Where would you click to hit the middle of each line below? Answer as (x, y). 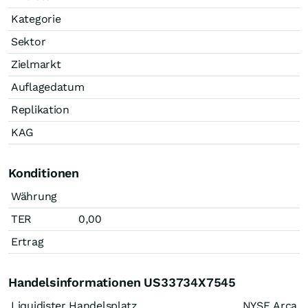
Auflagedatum (48, 87)
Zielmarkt (36, 64)
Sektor (29, 42)
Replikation (40, 110)
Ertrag (27, 242)
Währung (34, 196)
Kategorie (36, 19)
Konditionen (44, 173)
